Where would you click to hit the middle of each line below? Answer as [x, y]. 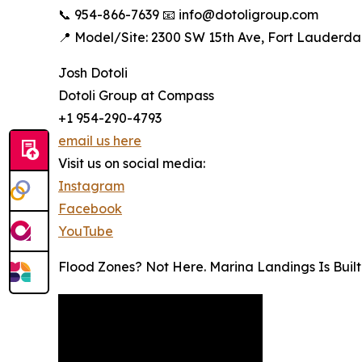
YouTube [86, 231]
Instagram [91, 185]
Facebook [90, 208]
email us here [100, 140]
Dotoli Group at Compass [136, 95]
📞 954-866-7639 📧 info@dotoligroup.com [188, 14]
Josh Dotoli [93, 72]
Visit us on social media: [132, 163]
